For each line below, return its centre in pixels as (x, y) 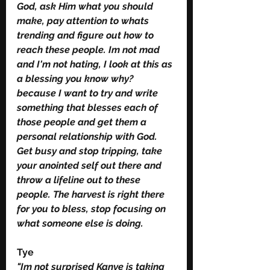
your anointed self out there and (90, 165)
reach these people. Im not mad (89, 49)
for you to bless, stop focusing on (93, 209)
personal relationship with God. (88, 136)
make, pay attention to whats (84, 20)
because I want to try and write (89, 93)
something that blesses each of (89, 107)
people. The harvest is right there (92, 194)
